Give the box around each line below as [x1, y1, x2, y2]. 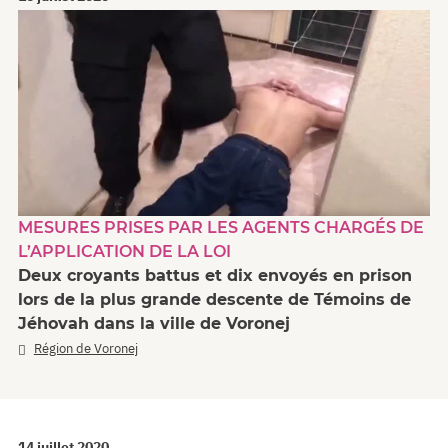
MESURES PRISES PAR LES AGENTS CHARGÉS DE [18, 217, 424, 237]
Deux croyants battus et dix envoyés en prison [18, 265, 412, 285]
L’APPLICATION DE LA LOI [18, 241, 231, 261]
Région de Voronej [33, 339, 138, 357]
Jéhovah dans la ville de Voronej [18, 313, 290, 333]
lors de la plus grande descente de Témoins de [18, 289, 411, 309]
